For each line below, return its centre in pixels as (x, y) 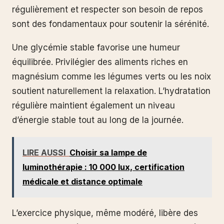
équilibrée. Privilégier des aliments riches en (100, 62)
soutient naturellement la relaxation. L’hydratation (111, 91)
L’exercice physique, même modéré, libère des (105, 213)
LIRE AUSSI (44, 152)
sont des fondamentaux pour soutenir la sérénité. (110, 24)
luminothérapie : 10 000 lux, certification (103, 167)
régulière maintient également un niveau (93, 106)
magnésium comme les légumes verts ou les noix (111, 77)
